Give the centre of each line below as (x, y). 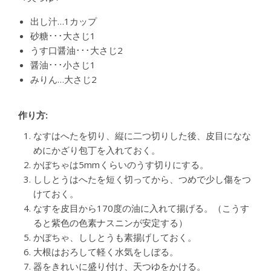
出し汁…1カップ (64, 21)
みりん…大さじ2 (64, 79)
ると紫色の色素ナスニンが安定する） (110, 222)
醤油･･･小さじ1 (63, 64)
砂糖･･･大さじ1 (63, 35)
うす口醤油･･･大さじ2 (77, 50)
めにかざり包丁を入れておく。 (97, 150)
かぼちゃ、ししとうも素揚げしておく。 (115, 237)
